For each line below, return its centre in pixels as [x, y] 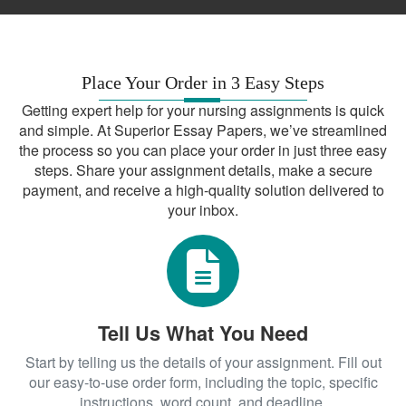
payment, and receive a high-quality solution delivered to [203, 190]
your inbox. [203, 210]
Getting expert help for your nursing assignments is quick [203, 110]
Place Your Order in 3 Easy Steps [203, 82]
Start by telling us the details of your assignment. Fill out [203, 362]
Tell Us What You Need [203, 333]
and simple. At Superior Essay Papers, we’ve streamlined [203, 130]
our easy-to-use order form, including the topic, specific [203, 382]
